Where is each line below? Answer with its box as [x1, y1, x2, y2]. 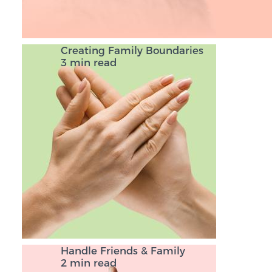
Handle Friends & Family [61, 245, 185, 257]
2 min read [61, 257, 117, 270]
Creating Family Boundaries [61, 44, 203, 57]
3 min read [61, 56, 117, 69]
